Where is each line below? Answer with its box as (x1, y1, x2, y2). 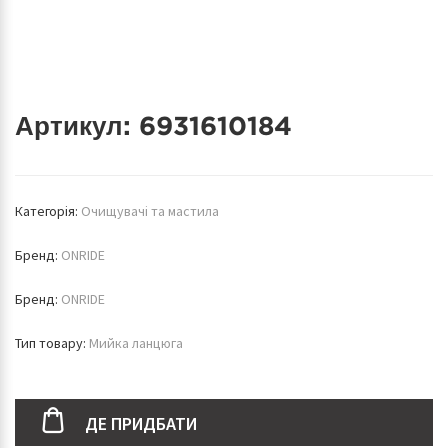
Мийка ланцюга (89, 334, 183, 352)
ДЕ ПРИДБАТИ (85, 412, 197, 435)
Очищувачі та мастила (81, 202, 219, 220)
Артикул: (15, 111, 139, 140)
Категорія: (15, 202, 81, 220)
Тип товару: (15, 334, 89, 352)
